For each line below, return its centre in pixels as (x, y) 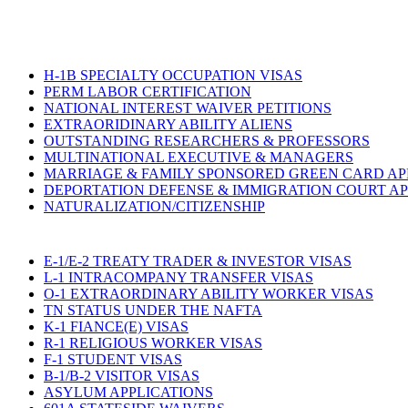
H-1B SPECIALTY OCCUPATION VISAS (173, 75)
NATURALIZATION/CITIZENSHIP (154, 206)
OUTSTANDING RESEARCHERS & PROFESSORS (207, 140)
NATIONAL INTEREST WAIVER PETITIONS (188, 107)
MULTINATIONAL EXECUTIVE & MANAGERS (199, 157)
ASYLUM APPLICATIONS (128, 392)
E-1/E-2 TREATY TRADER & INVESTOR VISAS (198, 260)
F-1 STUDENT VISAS (113, 359)
